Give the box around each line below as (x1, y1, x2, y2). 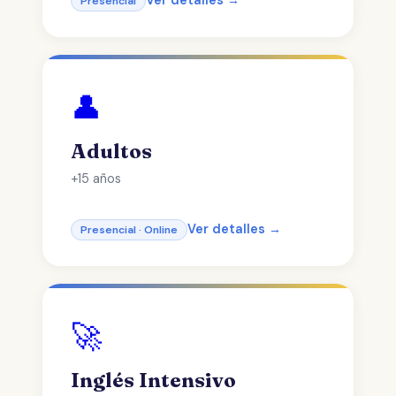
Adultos (71, 139, 152, 164)
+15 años (71, 171, 121, 187)
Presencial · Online (80, 223, 178, 237)
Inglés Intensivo (71, 368, 236, 392)
